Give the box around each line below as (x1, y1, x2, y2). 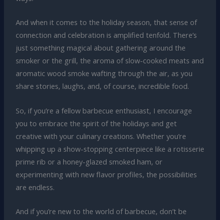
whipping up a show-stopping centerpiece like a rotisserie (15, 143, 204, 154)
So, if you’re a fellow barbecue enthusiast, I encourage (15, 105, 192, 115)
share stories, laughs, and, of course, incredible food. (15, 81, 189, 91)
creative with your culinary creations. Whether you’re (15, 131, 186, 141)
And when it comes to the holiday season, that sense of (15, 17, 197, 27)
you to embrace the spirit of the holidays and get (15, 118, 177, 128)
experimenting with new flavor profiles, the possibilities (15, 169, 197, 179)
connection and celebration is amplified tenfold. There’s (15, 30, 197, 40)
